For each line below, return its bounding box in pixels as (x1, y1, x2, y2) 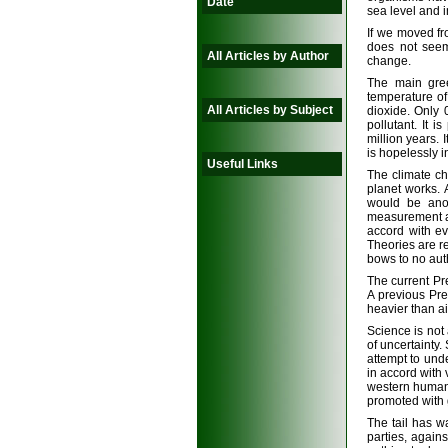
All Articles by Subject (207, 103, 333, 117)
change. (367, 54, 411, 68)
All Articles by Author (207, 49, 329, 63)
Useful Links (207, 157, 278, 171)
